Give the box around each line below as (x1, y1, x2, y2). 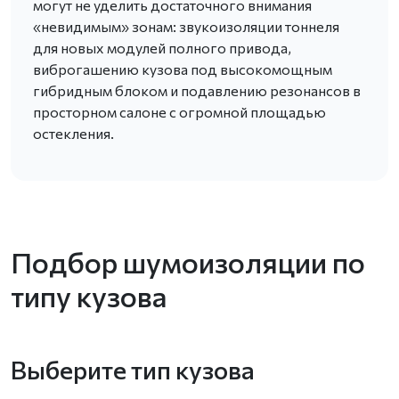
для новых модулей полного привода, (33, 38, 291, 56)
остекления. (33, 124, 114, 142)
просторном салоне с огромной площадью (33, 102, 326, 120)
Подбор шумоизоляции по (11, 243, 365, 280)
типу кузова (11, 277, 167, 313)
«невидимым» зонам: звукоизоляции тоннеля (33, 17, 339, 35)
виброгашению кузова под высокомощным (33, 60, 332, 77)
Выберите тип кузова (11, 354, 255, 385)
